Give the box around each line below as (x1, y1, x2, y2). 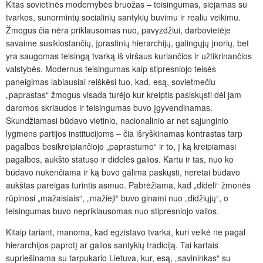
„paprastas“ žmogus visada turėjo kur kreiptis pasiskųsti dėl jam (6, 88, 241, 100)
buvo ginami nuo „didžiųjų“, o (119, 191, 228, 204)
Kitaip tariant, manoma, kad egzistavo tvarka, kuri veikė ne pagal (6, 225, 245, 238)
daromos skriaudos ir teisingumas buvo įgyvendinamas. (6, 101, 213, 113)
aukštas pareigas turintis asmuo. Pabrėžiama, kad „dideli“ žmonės (6, 178, 251, 191)
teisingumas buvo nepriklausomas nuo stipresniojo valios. (6, 204, 219, 217)
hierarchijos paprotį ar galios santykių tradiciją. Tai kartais (6, 238, 218, 251)
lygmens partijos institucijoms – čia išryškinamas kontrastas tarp (6, 127, 242, 139)
